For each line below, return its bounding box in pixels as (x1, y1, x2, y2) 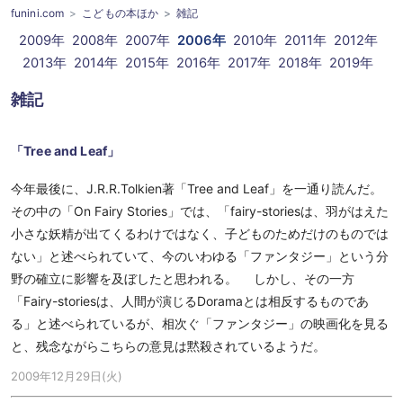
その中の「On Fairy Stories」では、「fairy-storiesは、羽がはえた (11, 203, 389, 219)
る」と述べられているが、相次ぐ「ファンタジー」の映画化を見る (11, 316, 389, 331)
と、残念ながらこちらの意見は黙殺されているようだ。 (11, 338, 326, 354)
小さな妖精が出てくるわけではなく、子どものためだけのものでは (11, 226, 389, 241)
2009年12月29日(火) (11, 369, 122, 383)
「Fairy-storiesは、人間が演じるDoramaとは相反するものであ (11, 293, 369, 309)
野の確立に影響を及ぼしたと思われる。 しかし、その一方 (11, 271, 354, 286)
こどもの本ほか (82, 6, 159, 20)
